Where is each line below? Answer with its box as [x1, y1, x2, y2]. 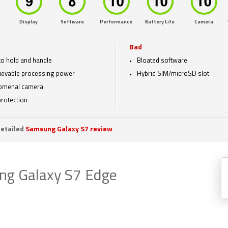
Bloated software [137, 58, 187, 64]
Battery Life [145, 19, 175, 25]
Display [19, 19, 38, 25]
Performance [100, 19, 132, 25]
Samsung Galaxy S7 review [25, 126, 112, 133]
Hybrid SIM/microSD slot [137, 71, 209, 77]
